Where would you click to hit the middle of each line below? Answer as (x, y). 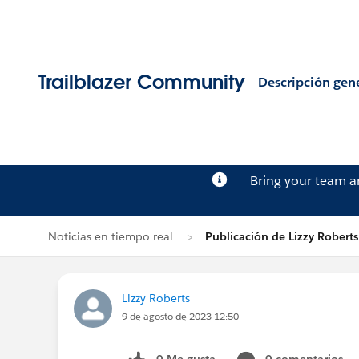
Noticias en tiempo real (111, 236)
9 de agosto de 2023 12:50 (180, 316)
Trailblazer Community (142, 83)
